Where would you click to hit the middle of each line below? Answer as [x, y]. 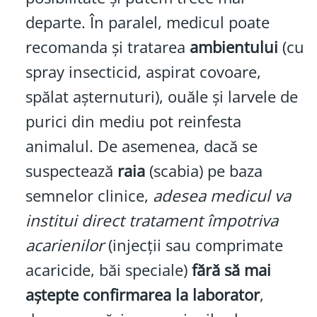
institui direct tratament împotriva [151, 221]
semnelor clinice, [89, 196]
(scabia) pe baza [203, 171]
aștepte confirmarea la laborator [142, 295]
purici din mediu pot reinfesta [133, 122]
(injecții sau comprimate [193, 246]
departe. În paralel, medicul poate [147, 23]
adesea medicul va [221, 196]
